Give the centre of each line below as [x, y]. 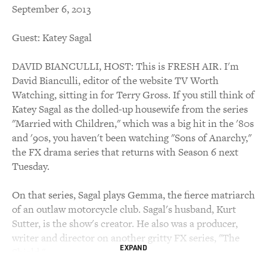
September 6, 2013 [52, 9]
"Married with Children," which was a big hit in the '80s [133, 123]
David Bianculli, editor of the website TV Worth [115, 80]
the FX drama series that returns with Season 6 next [125, 152]
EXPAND [133, 247]
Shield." [29, 252]
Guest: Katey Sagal [52, 38]
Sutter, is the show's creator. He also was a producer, [125, 223]
